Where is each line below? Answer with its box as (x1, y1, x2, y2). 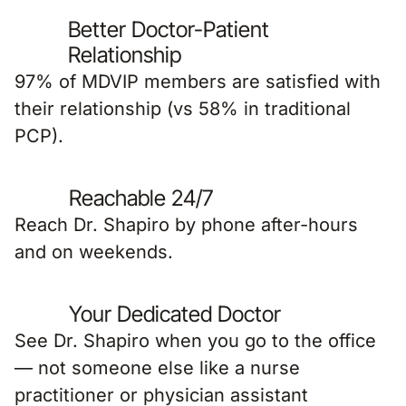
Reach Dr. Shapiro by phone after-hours (14, 214, 358, 236)
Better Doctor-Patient (68, 16, 270, 43)
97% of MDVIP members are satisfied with (14, 71, 381, 92)
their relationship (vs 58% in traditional (14, 98, 351, 120)
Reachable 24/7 (69, 185, 213, 211)
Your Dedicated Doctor (69, 301, 281, 327)
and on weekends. (14, 241, 173, 263)
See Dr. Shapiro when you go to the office (14, 330, 376, 352)
